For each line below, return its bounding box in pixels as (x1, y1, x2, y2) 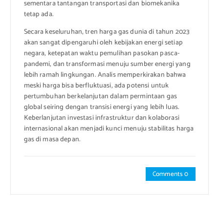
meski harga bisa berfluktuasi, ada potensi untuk (23, 80, 169, 92)
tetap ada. (23, 9, 54, 21)
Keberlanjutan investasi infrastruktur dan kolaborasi (23, 112, 179, 124)
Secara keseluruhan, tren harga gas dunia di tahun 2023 (23, 26, 190, 38)
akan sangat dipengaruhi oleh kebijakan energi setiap (23, 37, 183, 49)
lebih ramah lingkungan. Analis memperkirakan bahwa (23, 69, 186, 81)
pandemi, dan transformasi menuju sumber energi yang (23, 59, 191, 70)
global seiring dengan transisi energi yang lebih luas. (23, 102, 180, 113)
